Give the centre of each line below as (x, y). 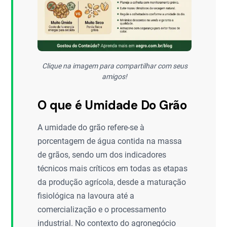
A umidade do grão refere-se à (91, 127)
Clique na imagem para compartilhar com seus (115, 66)
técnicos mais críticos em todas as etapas (113, 168)
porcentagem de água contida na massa (110, 141)
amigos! (115, 76)
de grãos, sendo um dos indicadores (102, 155)
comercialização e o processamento (102, 209)
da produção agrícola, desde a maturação (112, 182)
